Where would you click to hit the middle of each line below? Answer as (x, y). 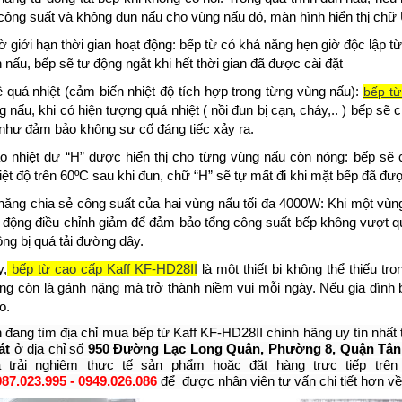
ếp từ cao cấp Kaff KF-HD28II (108, 268)
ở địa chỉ (40, 348)
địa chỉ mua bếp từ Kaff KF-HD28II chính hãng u (201, 332)
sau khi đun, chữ (141, 175)
